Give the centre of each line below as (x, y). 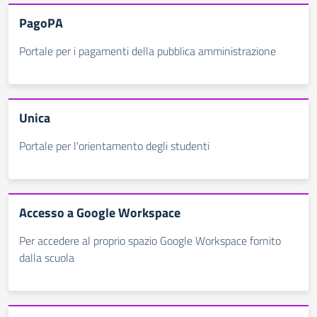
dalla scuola (47, 258)
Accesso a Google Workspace (100, 213)
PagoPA (41, 23)
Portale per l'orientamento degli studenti (114, 146)
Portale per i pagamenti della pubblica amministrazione (148, 51)
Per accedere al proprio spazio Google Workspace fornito (150, 241)
